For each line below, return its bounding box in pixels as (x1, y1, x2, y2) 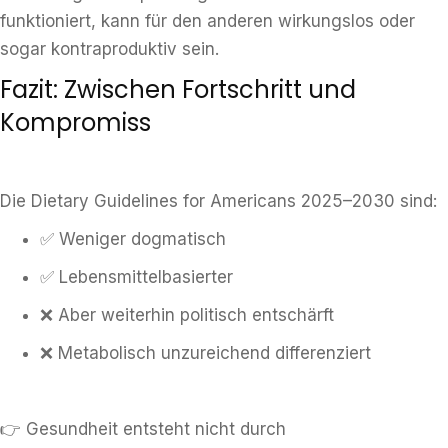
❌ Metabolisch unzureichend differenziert (40, 343, 371, 363)
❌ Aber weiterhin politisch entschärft (40, 305, 334, 325)
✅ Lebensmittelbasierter (40, 267, 233, 287)
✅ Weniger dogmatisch (40, 229, 226, 249)
